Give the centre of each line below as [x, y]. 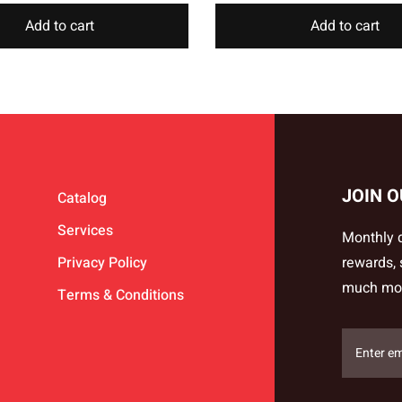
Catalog [83, 198]
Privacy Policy [103, 262]
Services [86, 230]
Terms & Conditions [121, 295]
